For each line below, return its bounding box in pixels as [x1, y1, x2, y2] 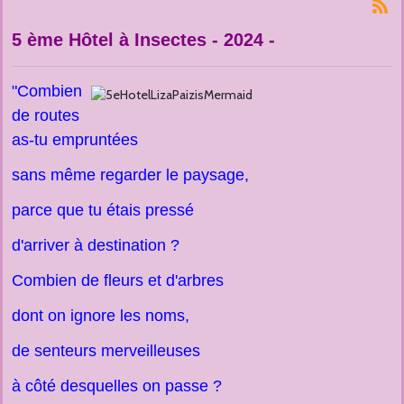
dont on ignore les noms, [12, 307, 189, 326]
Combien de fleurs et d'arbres [12, 271, 224, 290]
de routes [12, 106, 79, 125]
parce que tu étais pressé [12, 201, 194, 220]
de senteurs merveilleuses [12, 342, 200, 361]
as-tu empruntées [12, 131, 138, 150]
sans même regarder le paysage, [12, 166, 249, 185]
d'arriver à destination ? [12, 236, 179, 255]
